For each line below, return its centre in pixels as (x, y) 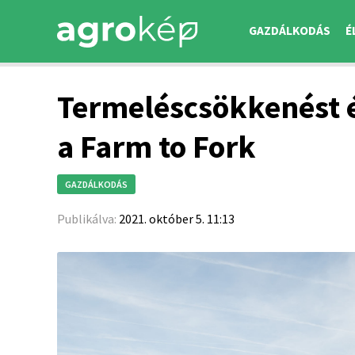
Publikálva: (88, 219)
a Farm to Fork (157, 147)
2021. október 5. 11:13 (177, 219)
